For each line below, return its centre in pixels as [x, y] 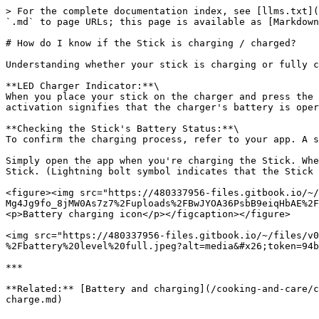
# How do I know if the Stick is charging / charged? [151, 43]
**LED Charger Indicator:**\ [83, 86]
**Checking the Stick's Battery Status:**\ [122, 129]
